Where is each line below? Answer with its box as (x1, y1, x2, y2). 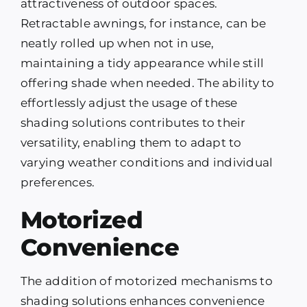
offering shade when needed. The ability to (20, 76, 275, 90)
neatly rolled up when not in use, (20, 36, 214, 51)
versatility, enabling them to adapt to (20, 136, 242, 150)
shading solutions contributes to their (20, 116, 246, 130)
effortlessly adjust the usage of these (20, 96, 238, 110)
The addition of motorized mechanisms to (20, 274, 273, 288)
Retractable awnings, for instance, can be (20, 16, 267, 31)
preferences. (20, 175, 95, 190)
